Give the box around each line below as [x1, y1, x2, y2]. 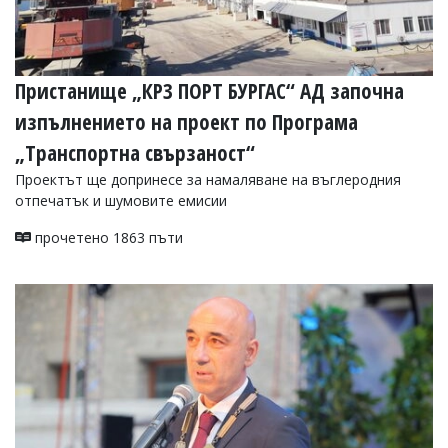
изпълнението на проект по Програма [15, 107, 358, 136]
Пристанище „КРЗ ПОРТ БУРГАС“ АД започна [15, 76, 404, 105]
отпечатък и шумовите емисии [15, 190, 227, 210]
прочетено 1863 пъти [31, 227, 183, 247]
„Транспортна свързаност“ [15, 138, 255, 167]
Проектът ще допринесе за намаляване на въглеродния [15, 169, 401, 189]
